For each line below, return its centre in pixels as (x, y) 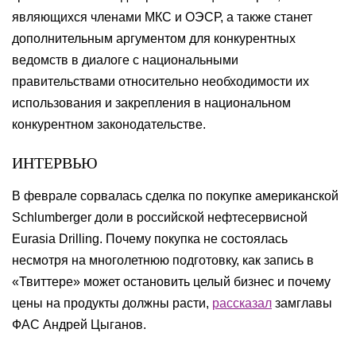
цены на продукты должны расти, (112, 303)
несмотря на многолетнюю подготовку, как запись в (163, 260)
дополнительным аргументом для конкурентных (154, 39)
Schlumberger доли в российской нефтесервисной (160, 217)
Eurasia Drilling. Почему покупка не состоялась (150, 239)
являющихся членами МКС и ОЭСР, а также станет (162, 17)
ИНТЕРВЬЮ (55, 163)
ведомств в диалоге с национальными (125, 60)
